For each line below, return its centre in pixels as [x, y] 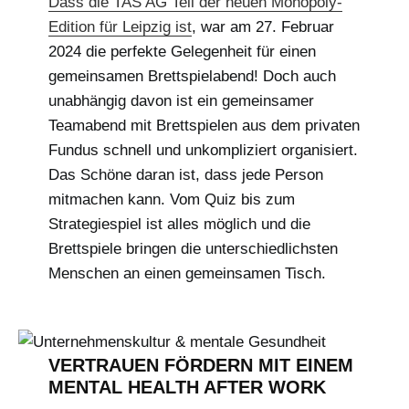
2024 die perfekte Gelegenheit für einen [182, 51]
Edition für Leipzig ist [120, 26]
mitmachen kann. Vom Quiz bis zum [171, 199]
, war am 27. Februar [262, 26]
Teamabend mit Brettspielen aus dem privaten [204, 125]
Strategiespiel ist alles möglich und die [179, 224]
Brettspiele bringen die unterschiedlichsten [193, 248]
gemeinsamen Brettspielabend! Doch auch [192, 76]
